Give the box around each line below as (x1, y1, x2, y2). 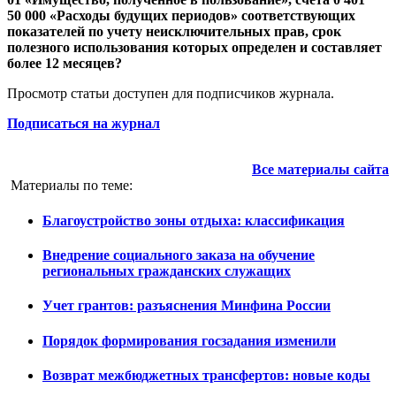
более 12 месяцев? (7, 56, 122, 72)
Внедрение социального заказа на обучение (42, 247, 315, 263)
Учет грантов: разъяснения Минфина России (42, 298, 331, 314)
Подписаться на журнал (7, 116, 160, 132)
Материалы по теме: (11, 178, 133, 194)
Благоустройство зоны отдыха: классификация (42, 212, 345, 228)
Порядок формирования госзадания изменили (42, 332, 336, 348)
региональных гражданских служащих (42, 263, 291, 278)
